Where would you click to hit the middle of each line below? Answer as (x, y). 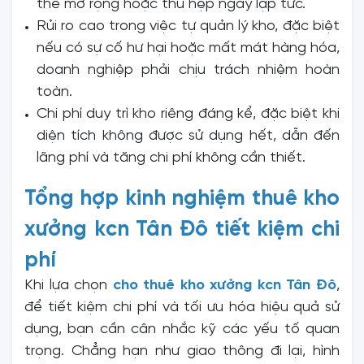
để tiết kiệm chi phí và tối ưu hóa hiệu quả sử (182, 307)
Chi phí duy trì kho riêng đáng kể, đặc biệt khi (188, 114)
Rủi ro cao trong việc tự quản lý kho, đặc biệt (188, 26)
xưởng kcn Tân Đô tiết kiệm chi (182, 230)
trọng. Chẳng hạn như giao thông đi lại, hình (182, 351)
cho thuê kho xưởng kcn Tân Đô (225, 285)
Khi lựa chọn (69, 285)
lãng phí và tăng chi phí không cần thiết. (171, 158)
